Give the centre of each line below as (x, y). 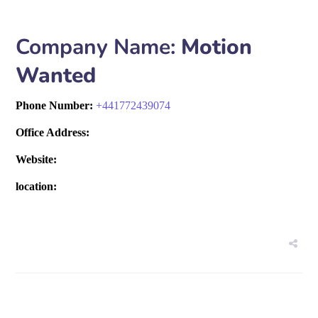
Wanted (56, 76)
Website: (37, 159)
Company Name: (96, 47)
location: (37, 186)
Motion (214, 47)
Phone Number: (56, 105)
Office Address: (53, 132)
